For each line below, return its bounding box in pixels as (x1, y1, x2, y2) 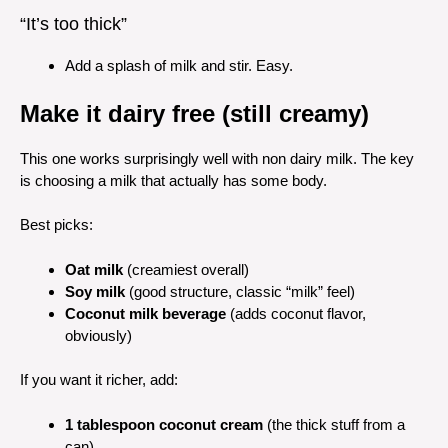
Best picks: (20, 216, 93, 233)
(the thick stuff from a (263, 415, 405, 433)
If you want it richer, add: (20, 371, 178, 388)
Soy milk (65, 282, 125, 300)
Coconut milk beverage (65, 304, 226, 322)
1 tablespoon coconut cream (65, 415, 263, 433)
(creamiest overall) (123, 260, 249, 278)
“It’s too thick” (20, 14, 127, 34)
